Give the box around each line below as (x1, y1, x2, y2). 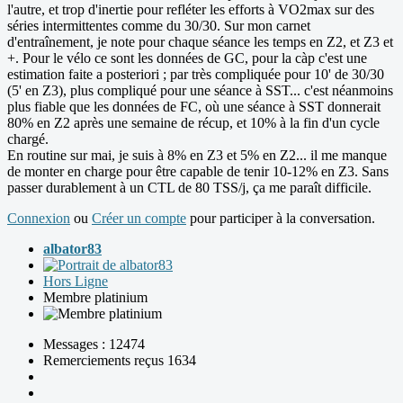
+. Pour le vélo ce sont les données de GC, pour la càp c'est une (7, 49, 367, 66)
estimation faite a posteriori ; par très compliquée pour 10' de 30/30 (7, 66, 384, 82)
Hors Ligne (43, 273, 108, 289)
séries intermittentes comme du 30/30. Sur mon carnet (7, 17, 310, 33)
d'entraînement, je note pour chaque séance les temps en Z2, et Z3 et (7, 33, 393, 49)
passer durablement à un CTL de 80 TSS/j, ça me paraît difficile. (7, 179, 372, 195)
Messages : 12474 (43, 336, 145, 352)
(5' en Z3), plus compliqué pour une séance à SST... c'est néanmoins (7, 82, 393, 98)
